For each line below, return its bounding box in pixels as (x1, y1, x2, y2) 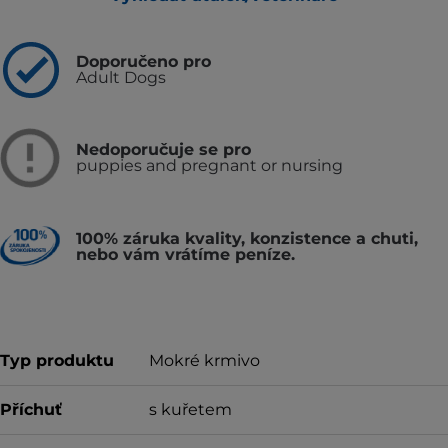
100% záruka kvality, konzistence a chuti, (76, 228, 418, 248)
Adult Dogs (76, 68, 166, 87)
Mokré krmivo (149, 351, 261, 370)
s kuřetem (149, 400, 233, 419)
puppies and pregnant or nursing (76, 156, 343, 175)
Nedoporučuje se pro (76, 140, 251, 159)
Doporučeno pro (76, 52, 211, 71)
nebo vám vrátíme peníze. (76, 244, 295, 264)
